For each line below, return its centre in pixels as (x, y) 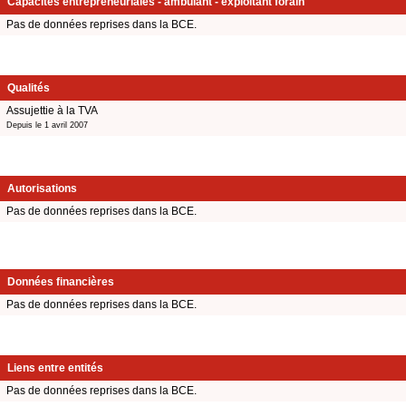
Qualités (29, 87)
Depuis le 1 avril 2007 (47, 125)
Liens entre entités (55, 368)
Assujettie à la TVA (52, 110)
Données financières (61, 282)
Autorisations (42, 188)
